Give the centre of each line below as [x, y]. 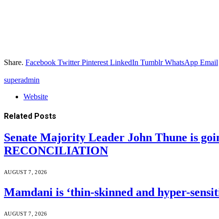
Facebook [41, 62]
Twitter [69, 62]
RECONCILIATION [56, 151]
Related [19, 116]
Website [36, 96]
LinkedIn [124, 62]
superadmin [22, 80]
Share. [14, 62]
